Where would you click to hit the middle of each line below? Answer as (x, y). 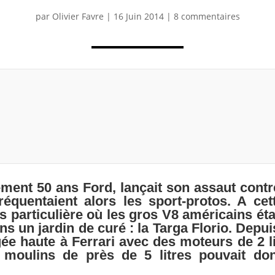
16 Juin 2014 (138, 16)
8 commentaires (207, 16)
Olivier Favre (78, 16)
